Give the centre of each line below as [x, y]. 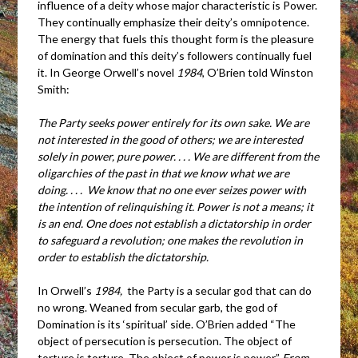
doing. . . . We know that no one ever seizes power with [172, 189]
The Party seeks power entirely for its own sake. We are [174, 122]
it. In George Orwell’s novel [107, 72]
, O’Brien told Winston [258, 72]
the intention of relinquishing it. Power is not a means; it [176, 206]
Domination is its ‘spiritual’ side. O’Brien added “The [167, 324]
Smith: [54, 89]
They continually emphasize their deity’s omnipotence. [174, 22]
